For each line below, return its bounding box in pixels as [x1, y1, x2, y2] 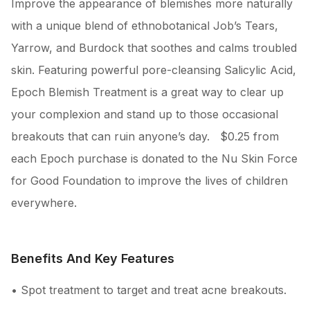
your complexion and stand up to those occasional [11, 107, 278, 121]
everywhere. [11, 195, 77, 210]
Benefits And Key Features [11, 250, 174, 266]
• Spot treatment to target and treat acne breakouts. [11, 282, 286, 297]
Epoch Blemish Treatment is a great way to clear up [11, 84, 284, 99]
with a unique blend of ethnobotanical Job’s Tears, [11, 18, 278, 33]
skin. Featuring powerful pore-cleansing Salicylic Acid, [11, 62, 296, 77]
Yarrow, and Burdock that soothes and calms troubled [11, 40, 297, 55]
